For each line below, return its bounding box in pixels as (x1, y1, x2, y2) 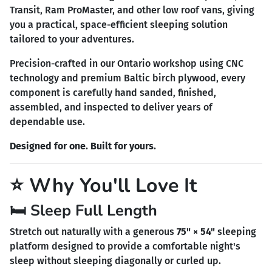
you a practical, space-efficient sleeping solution (10, 18, 228, 30)
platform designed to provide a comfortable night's (10, 240, 240, 252)
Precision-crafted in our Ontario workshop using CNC (10, 57, 243, 69)
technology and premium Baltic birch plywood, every (10, 72, 245, 84)
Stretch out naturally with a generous (10, 225, 177, 237)
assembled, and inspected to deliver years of (10, 101, 212, 113)
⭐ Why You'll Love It (10, 171, 197, 199)
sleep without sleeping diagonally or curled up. (10, 254, 221, 267)
